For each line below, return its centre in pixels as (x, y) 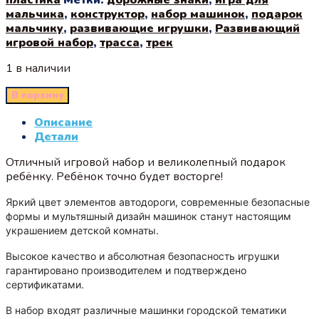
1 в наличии (38, 68)
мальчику (35, 28)
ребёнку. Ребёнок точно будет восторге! (114, 176)
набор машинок (198, 14)
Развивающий (257, 28)
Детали (56, 136)
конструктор (108, 14)
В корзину (37, 95)
